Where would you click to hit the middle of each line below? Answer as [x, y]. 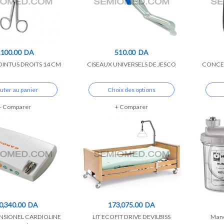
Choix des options [131, 89]
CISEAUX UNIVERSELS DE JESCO [131, 64]
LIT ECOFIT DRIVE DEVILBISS [131, 216]
